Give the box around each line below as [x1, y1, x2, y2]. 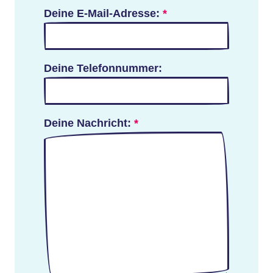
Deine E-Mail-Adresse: [44, 6, 163, 19]
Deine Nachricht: [44, 116, 134, 129]
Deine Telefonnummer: [44, 61, 162, 74]
